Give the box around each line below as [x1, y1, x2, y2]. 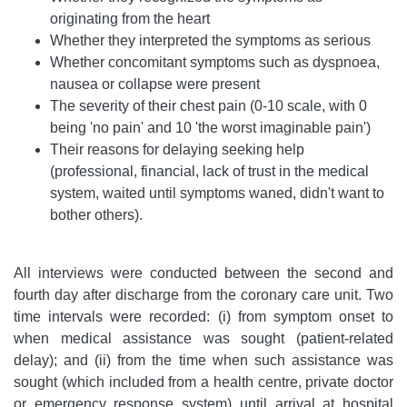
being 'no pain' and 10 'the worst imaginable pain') [50, 120, 371, 136]
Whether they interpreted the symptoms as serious [50, 33, 371, 49]
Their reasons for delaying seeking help [50, 142, 304, 158]
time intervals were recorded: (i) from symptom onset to [14, 309, 393, 325]
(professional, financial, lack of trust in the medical [50, 164, 369, 180]
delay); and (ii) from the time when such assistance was [14, 352, 393, 369]
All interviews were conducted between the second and [14, 265, 393, 282]
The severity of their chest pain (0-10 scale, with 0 [50, 98, 367, 114]
